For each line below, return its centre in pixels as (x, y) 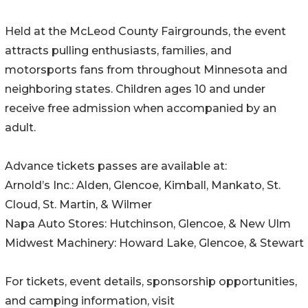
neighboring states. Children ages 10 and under (135, 89)
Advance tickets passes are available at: (116, 166)
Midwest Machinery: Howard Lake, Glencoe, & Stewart (154, 243)
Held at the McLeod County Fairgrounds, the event (145, 32)
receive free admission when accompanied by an (141, 109)
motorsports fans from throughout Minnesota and (146, 70)
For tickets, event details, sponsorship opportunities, (151, 282)
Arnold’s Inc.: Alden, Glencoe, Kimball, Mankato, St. (143, 186)
